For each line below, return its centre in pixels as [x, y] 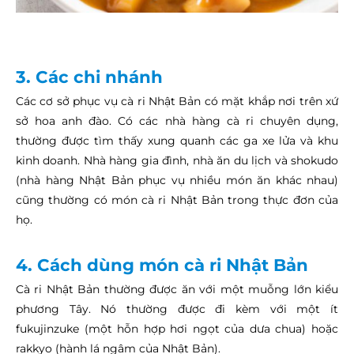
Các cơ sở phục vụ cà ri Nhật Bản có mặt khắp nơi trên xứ [177, 101]
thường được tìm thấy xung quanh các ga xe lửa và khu [177, 140]
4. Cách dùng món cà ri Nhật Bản [162, 264]
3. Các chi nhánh [89, 76]
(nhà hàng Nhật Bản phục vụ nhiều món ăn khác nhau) [177, 180]
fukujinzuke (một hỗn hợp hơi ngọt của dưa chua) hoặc [177, 328]
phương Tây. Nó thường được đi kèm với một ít [177, 309]
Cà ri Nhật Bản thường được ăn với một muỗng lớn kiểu [177, 289]
